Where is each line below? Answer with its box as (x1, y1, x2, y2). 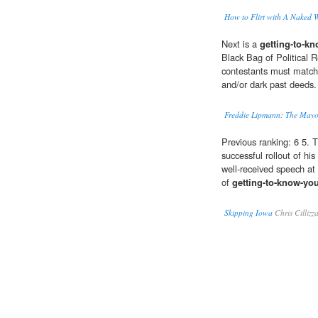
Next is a (221, 37, 260, 51)
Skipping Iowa (224, 207, 273, 219)
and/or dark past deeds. (221, 77, 317, 92)
